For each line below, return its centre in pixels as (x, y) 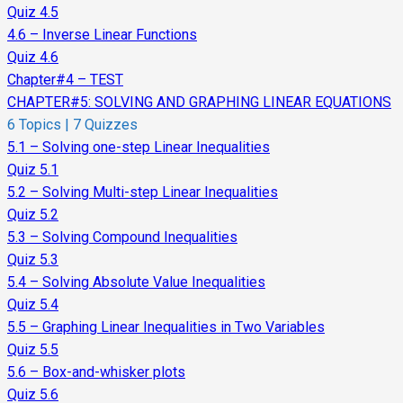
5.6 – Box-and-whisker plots (96, 372)
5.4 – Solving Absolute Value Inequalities (136, 282)
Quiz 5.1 (33, 170)
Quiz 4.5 (33, 13)
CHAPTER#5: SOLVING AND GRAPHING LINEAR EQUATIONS (199, 103)
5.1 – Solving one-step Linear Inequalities (139, 148)
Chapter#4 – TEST (65, 80)
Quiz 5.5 (33, 350)
